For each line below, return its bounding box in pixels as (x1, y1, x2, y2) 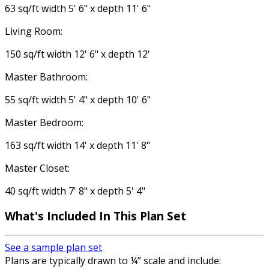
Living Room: (5, 24, 62, 38)
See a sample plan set (5, 241, 102, 255)
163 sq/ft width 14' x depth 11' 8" (5, 138, 150, 152)
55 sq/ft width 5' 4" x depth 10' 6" (5, 92, 151, 106)
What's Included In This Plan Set (5, 208, 186, 224)
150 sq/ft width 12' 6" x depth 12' (5, 47, 150, 61)
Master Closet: (5, 161, 70, 175)
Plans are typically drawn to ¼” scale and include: (5, 254, 221, 268)
